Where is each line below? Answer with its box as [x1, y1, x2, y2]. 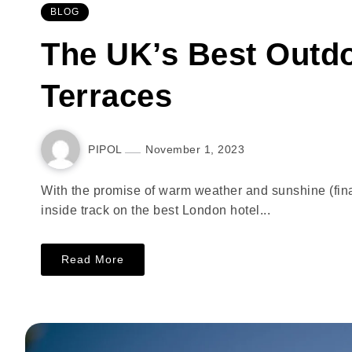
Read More [61, 253, 124, 266]
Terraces [41, 79, 172, 113]
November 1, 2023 [145, 142, 244, 156]
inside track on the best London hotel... [41, 203, 270, 217]
